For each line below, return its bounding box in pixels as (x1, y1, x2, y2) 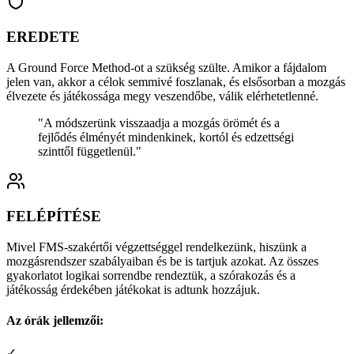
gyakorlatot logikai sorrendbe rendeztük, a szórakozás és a (6, 269, 296, 282)
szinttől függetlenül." (38, 144, 141, 158)
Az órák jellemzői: (6, 314, 104, 328)
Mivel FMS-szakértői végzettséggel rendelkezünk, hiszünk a (6, 240, 307, 254)
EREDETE (6, 28, 80, 45)
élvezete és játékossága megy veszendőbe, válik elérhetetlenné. (6, 88, 318, 103)
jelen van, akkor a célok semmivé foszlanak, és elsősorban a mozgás (6, 74, 345, 88)
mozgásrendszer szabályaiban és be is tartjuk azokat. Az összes (6, 254, 318, 268)
